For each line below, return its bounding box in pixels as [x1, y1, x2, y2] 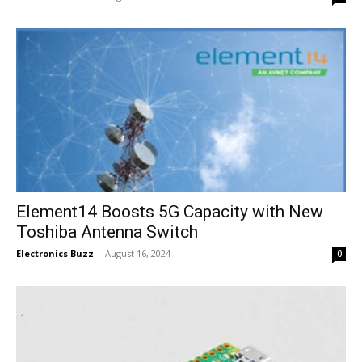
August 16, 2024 [105, 246, 170, 259]
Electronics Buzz [16, 246, 94, 259]
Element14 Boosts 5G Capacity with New [16, 201, 323, 221]
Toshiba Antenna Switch [16, 221, 198, 242]
